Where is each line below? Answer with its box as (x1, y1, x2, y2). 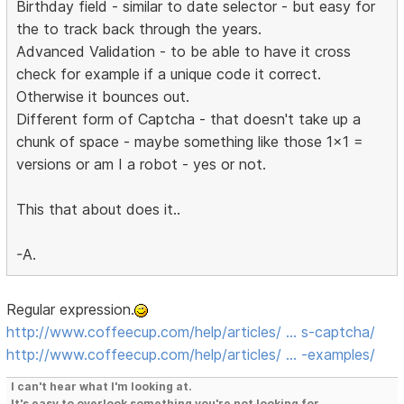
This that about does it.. (16, 200, 181, 219)
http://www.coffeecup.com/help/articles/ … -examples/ (6, 345, 376, 364)
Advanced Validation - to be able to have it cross (16, 42, 352, 61)
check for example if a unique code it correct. (16, 65, 322, 84)
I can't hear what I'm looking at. (11, 380, 193, 394)
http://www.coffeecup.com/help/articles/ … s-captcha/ (6, 323, 376, 342)
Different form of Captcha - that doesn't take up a (16, 110, 362, 129)
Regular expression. (6, 300, 135, 319)
